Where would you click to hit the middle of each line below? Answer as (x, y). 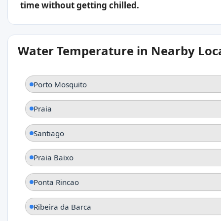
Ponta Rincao (56, 182)
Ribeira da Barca (62, 206)
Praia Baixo (54, 158)
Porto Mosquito (60, 84)
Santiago (49, 133)
